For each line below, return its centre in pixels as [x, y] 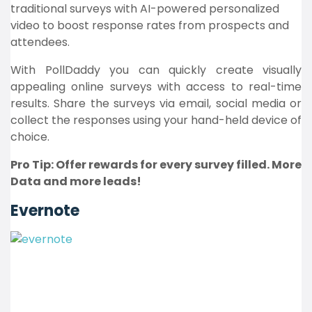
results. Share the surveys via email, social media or [156, 103]
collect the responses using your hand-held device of [156, 120]
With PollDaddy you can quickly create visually [156, 70]
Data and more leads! [76, 181]
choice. [30, 137]
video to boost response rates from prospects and [150, 25]
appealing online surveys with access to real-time [156, 87]
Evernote [45, 211]
